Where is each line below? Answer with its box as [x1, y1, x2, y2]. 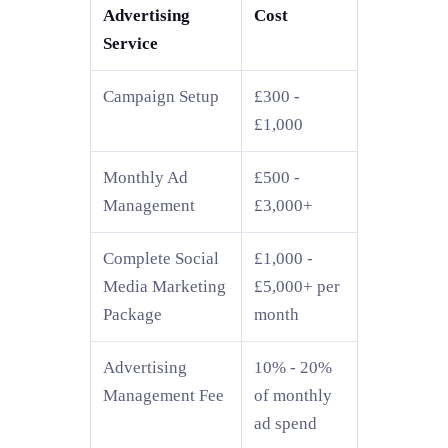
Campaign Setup [103, 86, 219, 106]
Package [103, 304, 162, 324]
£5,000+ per [254, 276, 340, 296]
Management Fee [103, 385, 224, 405]
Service [103, 33, 158, 53]
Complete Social [103, 248, 219, 268]
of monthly [254, 385, 332, 405]
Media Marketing [103, 276, 226, 296]
